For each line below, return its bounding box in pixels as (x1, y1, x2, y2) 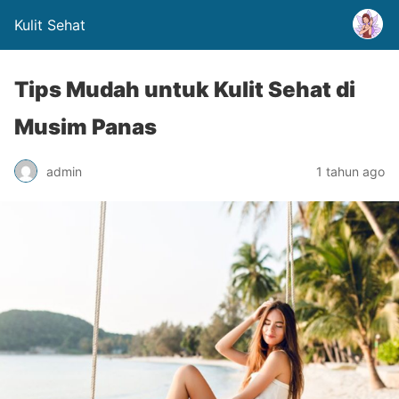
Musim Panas (14, 114, 157, 140)
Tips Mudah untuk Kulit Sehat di (14, 77, 355, 102)
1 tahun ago (316, 163, 385, 179)
